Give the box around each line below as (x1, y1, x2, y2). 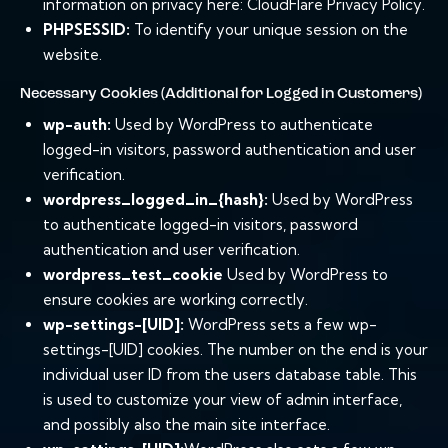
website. (42, 45, 102, 65)
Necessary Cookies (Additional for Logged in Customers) (20, 87, 422, 103)
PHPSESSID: (42, 20, 130, 40)
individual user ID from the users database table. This (42, 365, 417, 385)
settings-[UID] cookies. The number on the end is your (42, 340, 428, 360)
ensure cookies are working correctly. (42, 290, 308, 310)
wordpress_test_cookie (42, 265, 223, 285)
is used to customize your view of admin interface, (42, 390, 402, 410)
